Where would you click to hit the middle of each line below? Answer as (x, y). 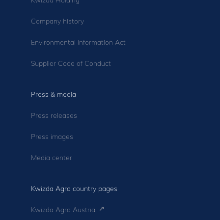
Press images (52, 136)
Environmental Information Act (78, 42)
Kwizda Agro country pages (74, 188)
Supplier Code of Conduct (71, 63)
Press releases (54, 115)
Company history (57, 21)
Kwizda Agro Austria (64, 209)
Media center (52, 157)
